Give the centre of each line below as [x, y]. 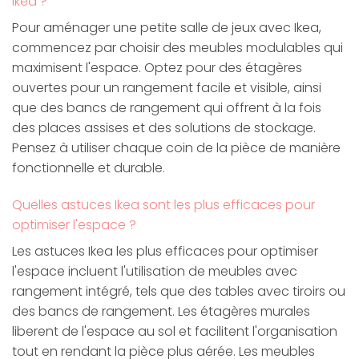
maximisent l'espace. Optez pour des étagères [157, 68]
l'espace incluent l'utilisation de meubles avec [155, 272]
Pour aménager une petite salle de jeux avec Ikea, [167, 28]
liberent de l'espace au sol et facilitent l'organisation [175, 332]
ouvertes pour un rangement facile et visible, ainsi [167, 88]
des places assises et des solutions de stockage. [164, 128]
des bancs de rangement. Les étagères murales [161, 312]
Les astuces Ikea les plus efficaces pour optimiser [165, 252]
